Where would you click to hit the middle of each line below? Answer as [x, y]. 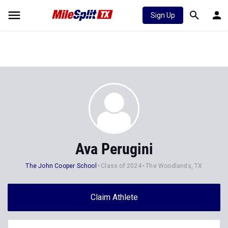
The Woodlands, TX [174, 166]
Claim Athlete [114, 197]
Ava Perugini [114, 149]
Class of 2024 [121, 166]
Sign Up [163, 15]
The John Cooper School [61, 166]
